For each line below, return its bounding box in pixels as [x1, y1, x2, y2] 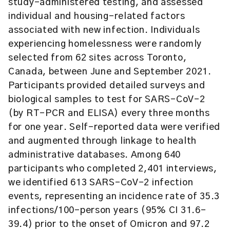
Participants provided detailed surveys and [8, 81, 205, 90]
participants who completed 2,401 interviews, [8, 164, 217, 174]
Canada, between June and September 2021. [8, 67, 212, 76]
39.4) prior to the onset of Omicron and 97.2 [8, 220, 210, 229]
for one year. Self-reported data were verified [8, 123, 221, 132]
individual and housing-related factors [8, 12, 185, 21]
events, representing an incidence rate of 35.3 [8, 192, 220, 201]
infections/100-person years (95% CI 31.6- [8, 206, 206, 215]
